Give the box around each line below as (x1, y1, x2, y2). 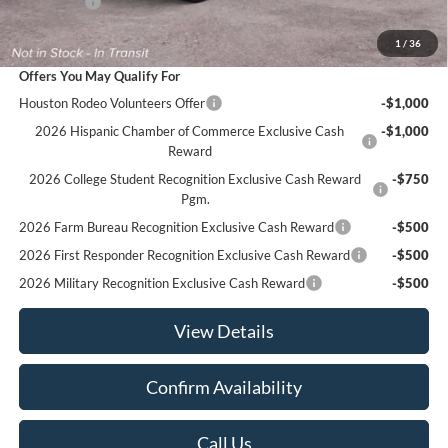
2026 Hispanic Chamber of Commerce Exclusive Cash (35, 123, 345, 140)
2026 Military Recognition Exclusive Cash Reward (18, 275, 305, 292)
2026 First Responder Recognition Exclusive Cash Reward (18, 247, 350, 264)
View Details (174, 320, 274, 343)
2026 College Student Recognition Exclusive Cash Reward (29, 171, 362, 188)
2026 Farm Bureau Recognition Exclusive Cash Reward (18, 219, 334, 236)
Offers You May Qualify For (18, 68, 180, 85)
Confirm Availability (146, 376, 302, 399)
